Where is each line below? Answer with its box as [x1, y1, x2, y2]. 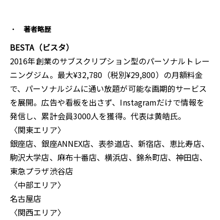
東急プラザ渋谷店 [10, 165, 73, 177]
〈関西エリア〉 [10, 206, 65, 219]
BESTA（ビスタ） [10, 41, 74, 54]
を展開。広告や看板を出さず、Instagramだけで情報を [10, 96, 204, 109]
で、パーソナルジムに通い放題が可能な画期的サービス [10, 82, 207, 95]
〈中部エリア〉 [10, 179, 65, 191]
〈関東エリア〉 [10, 124, 65, 136]
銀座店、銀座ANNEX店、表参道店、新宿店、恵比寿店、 [10, 137, 209, 150]
